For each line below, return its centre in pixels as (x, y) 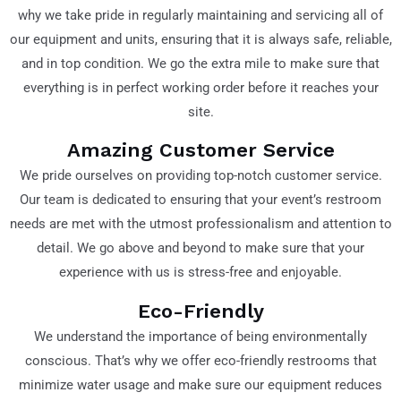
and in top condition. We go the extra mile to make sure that (200, 63)
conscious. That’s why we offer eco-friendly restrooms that (200, 360)
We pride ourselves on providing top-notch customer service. (200, 176)
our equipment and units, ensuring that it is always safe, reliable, (200, 39)
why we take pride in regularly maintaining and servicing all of (200, 15)
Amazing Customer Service (200, 150)
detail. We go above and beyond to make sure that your (200, 248)
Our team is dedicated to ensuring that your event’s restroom (200, 200)
